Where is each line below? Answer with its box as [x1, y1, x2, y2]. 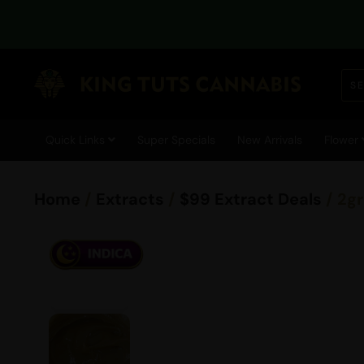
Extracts [96, 188, 164, 210]
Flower [323, 132, 362, 147]
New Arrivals [236, 132, 302, 147]
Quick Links [45, 132, 108, 147]
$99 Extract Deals [180, 188, 322, 210]
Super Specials [136, 132, 215, 147]
